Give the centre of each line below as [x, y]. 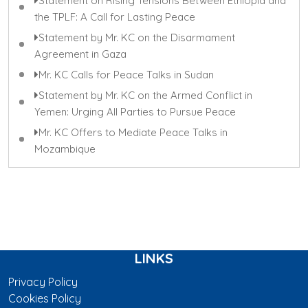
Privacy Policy [43, 282]
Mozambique [65, 148]
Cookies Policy [45, 298]
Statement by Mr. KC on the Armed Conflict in [145, 95]
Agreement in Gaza [80, 54]
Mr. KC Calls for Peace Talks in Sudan [126, 74]
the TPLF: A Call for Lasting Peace [115, 16]
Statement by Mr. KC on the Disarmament [137, 37]
